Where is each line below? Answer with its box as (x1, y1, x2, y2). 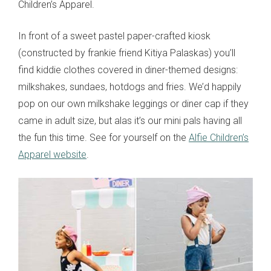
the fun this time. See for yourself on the (18, 132, 189, 144)
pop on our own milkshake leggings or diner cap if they (18, 98, 249, 110)
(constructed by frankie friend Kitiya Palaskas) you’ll (18, 47, 235, 59)
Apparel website (18, 149, 87, 161)
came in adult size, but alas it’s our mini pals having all (18, 115, 242, 127)
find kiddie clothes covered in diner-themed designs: (18, 64, 238, 76)
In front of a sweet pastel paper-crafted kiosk (18, 30, 211, 42)
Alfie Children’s (189, 132, 249, 144)
